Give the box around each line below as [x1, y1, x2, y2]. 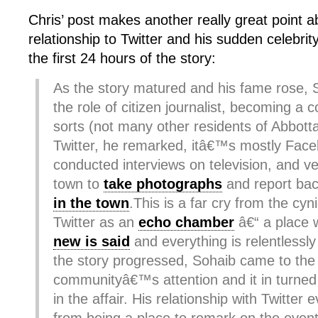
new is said [53, 234, 130, 249]
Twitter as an [53, 214, 138, 230]
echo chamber [138, 214, 234, 230]
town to [53, 176, 104, 192]
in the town [53, 195, 129, 211]
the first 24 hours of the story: [28, 50, 216, 66]
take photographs [104, 176, 222, 192]
